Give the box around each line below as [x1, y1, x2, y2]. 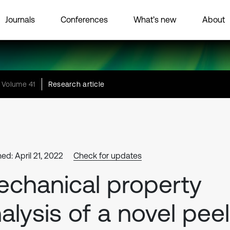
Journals [5, 14, 35, 24]
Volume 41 [2, 80, 35, 88]
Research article [48, 80, 105, 88]
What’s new [133, 14, 177, 24]
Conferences [61, 14, 108, 24]
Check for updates [73, 151, 142, 160]
